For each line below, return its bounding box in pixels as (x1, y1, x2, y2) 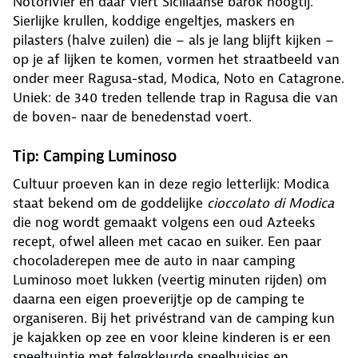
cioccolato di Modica (207, 194, 334, 213)
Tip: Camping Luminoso (13, 147, 177, 166)
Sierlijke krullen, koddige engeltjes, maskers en (13, 12, 295, 30)
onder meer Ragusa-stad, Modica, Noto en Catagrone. (13, 70, 344, 88)
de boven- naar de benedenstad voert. (13, 108, 252, 126)
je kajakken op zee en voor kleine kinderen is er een (13, 328, 331, 347)
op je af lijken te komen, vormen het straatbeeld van (13, 50, 340, 69)
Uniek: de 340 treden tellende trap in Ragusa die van (13, 89, 338, 107)
